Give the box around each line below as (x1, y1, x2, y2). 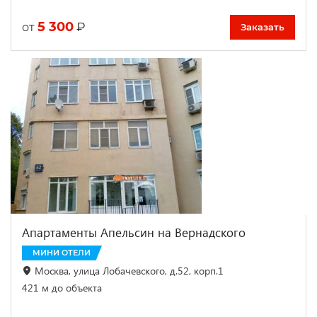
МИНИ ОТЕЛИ (33, 247, 91, 258)
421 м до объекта (22, 280, 102, 294)
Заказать (241, 21, 284, 33)
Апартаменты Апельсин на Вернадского (22, 224, 246, 241)
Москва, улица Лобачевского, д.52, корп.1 (35, 263, 224, 277)
